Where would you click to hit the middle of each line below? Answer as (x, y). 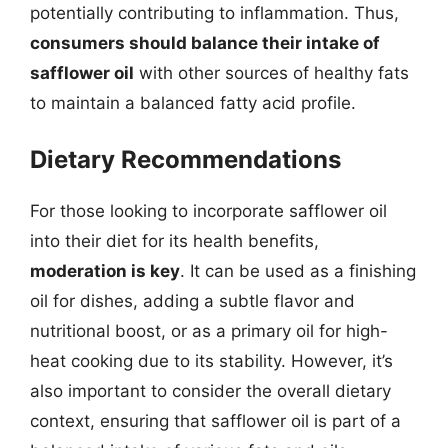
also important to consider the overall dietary (210, 391)
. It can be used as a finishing (298, 271)
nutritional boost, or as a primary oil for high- (209, 331)
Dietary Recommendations (185, 159)
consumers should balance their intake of (205, 42)
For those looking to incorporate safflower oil (208, 211)
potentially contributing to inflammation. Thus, (214, 12)
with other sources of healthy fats (271, 72)
